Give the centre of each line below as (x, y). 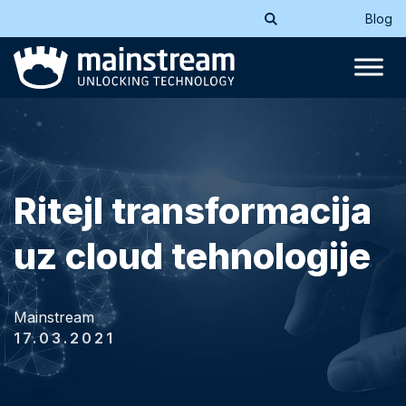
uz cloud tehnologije (192, 256)
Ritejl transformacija (193, 210)
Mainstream (54, 317)
